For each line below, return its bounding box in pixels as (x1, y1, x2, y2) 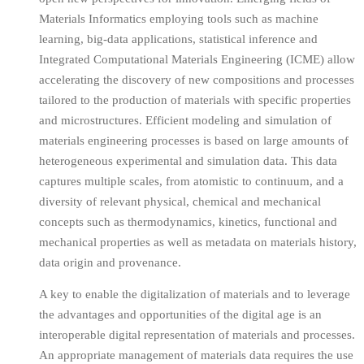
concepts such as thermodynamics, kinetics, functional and (39, 214, 337, 228)
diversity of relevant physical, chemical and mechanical (39, 194, 321, 208)
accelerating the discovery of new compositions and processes (39, 72, 354, 86)
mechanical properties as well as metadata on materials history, (39, 235, 357, 249)
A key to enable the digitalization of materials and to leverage (39, 288, 350, 301)
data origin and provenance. (39, 255, 181, 269)
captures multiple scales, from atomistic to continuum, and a (39, 174, 344, 188)
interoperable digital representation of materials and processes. (39, 328, 355, 342)
